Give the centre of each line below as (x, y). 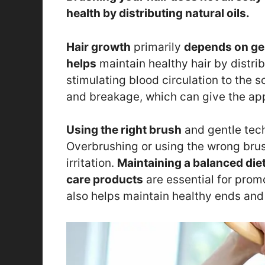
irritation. (92, 163)
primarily (157, 47)
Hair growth (98, 47)
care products (105, 180)
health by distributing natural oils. (158, 14)
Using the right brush (124, 130)
